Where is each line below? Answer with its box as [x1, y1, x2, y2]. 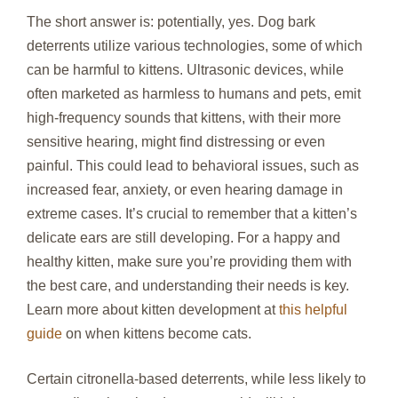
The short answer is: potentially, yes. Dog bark [27, 14, 315, 30]
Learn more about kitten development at [27, 302, 279, 318]
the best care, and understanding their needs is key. [27, 278, 349, 294]
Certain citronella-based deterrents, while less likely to [27, 371, 366, 387]
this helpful [279, 302, 347, 318]
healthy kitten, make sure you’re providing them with [27, 254, 352, 270]
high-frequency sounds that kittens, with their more [27, 110, 341, 126]
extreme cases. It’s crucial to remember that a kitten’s [27, 206, 357, 222]
